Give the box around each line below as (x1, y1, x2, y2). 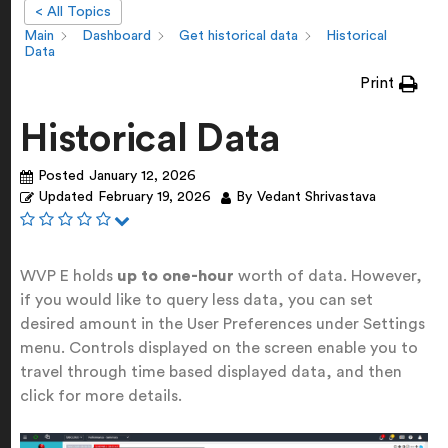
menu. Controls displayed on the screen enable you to (20, 340, 418, 356)
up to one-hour (117, 268, 234, 284)
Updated (39, 190, 93, 204)
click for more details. (20, 388, 182, 404)
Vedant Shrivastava (257, 190, 376, 204)
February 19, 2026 (98, 190, 211, 204)
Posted (38, 169, 84, 183)
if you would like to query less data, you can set (20, 292, 373, 308)
